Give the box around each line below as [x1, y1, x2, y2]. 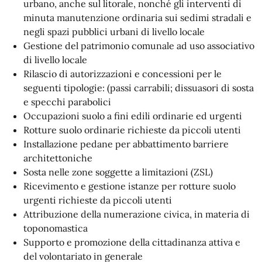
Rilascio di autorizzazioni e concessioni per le [23, 68, 222, 80]
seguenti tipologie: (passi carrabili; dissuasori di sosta [23, 82, 254, 94]
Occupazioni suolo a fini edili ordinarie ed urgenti [23, 110, 242, 122]
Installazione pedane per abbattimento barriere [23, 138, 229, 150]
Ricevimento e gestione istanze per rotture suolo [23, 180, 236, 192]
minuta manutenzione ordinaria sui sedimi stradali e [23, 12, 251, 23]
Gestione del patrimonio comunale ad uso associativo [23, 40, 254, 51]
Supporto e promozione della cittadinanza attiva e [23, 236, 240, 248]
